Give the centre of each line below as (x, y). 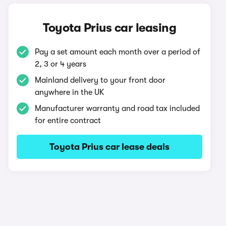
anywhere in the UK (70, 92)
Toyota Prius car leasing (110, 28)
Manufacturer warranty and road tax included (118, 108)
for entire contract (68, 121)
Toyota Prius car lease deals (110, 147)
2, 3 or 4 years (61, 64)
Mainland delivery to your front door (100, 80)
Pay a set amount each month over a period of (118, 52)
